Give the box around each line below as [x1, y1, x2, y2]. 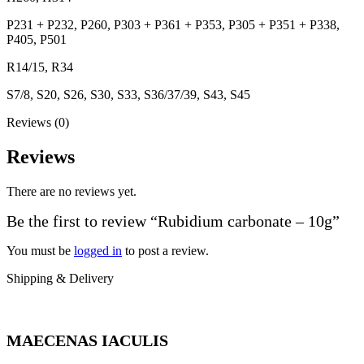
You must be [6, 243, 74, 258]
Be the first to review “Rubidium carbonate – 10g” [6, 211, 340, 230]
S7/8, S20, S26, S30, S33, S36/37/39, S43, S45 [6, 87, 250, 102]
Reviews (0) [6, 115, 69, 129]
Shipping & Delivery [6, 271, 114, 285]
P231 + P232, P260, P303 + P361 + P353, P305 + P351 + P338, [6, 17, 340, 32]
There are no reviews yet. [6, 184, 136, 198]
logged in [74, 243, 122, 258]
